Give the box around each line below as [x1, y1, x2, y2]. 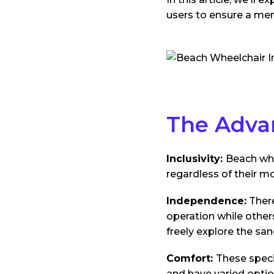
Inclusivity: [166, 152, 226, 165]
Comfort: [166, 253, 216, 265]
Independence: [166, 194, 246, 207]
